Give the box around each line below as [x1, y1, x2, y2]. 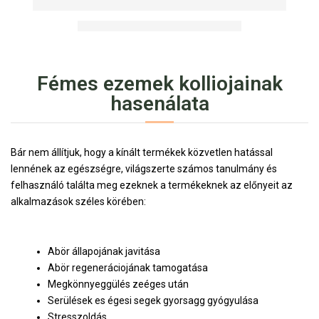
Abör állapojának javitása [48, 245, 160, 257]
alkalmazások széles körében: [11, 195, 146, 207]
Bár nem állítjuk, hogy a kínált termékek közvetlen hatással [11, 146, 273, 158]
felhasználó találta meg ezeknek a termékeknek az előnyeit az [11, 179, 293, 191]
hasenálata [110, 91, 209, 115]
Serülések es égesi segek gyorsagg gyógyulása [48, 294, 258, 306]
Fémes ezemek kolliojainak [36, 71, 283, 95]
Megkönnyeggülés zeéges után [48, 278, 189, 290]
